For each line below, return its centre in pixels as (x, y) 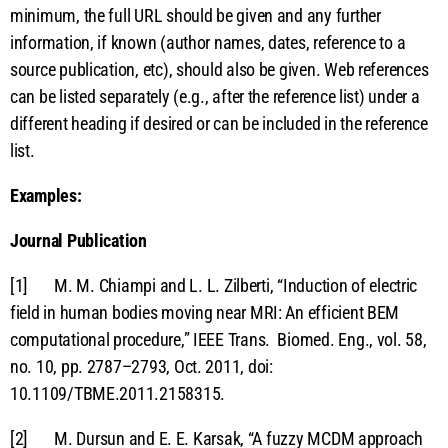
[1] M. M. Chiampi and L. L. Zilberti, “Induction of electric (214, 285)
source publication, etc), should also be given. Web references (219, 69)
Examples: (46, 195)
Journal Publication (78, 240)
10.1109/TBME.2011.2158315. (117, 393)
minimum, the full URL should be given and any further (195, 15)
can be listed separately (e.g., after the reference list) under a (215, 96)
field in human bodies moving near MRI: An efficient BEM (205, 312)
